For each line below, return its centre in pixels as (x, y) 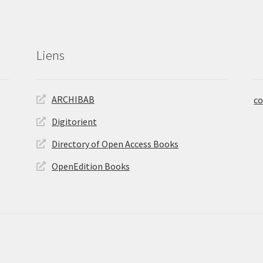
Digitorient (74, 122)
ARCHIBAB (73, 100)
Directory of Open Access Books (115, 144)
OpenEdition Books (90, 166)
